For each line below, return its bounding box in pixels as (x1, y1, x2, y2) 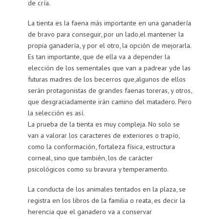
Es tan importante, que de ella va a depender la (27, 52, 170, 62)
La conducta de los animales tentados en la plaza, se (27, 184, 186, 194)
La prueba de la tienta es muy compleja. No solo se (27, 119, 180, 129)
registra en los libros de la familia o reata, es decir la (27, 195, 185, 205)
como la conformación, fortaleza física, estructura (27, 142, 175, 152)
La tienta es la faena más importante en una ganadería (27, 18, 191, 28)
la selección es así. (27, 108, 85, 118)
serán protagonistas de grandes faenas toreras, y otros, (27, 86, 192, 95)
